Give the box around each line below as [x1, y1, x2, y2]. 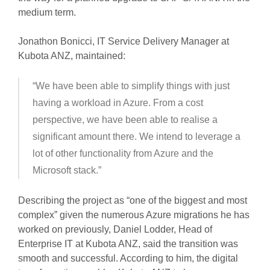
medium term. [17, 7, 76, 18]
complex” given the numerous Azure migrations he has [17, 210, 250, 221]
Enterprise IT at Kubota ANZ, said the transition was [17, 239, 238, 250]
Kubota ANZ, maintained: [17, 51, 125, 61]
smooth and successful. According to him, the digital [17, 253, 238, 264]
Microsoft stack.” [32, 165, 101, 176]
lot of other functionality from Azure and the [32, 148, 213, 159]
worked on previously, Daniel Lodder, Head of [17, 224, 212, 235]
